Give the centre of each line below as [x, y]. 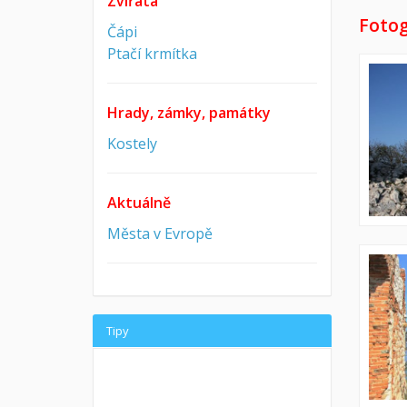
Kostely [132, 144]
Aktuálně [139, 203]
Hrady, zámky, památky [189, 113]
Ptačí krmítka [152, 54]
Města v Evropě [160, 233]
